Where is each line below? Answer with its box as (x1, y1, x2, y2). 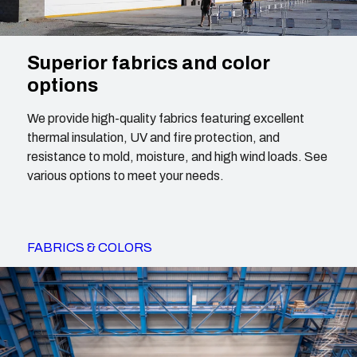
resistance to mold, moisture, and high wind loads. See (27, 149, 328, 163)
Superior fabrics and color (27, 52, 271, 73)
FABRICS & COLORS (27, 240, 153, 254)
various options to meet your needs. (27, 168, 225, 182)
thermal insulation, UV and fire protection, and (27, 130, 280, 144)
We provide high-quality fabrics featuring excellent (27, 111, 305, 125)
